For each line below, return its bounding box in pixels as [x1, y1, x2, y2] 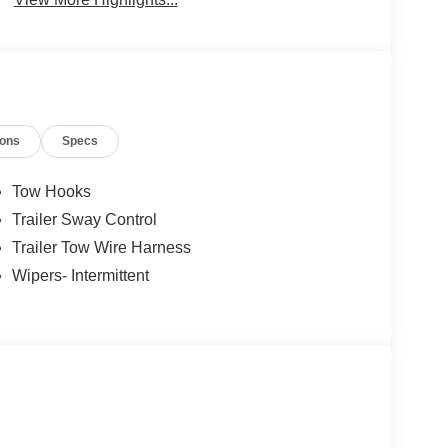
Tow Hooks [11, 183, 91, 201]
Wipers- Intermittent [11, 267, 149, 285]
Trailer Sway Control [11, 211, 157, 229]
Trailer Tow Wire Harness [11, 239, 191, 257]
